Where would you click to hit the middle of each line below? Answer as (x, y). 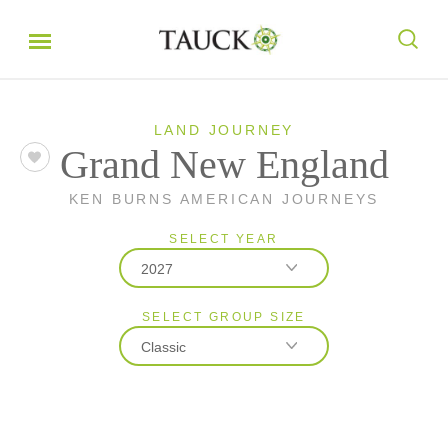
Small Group (173, 433)
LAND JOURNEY (224, 130)
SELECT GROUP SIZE (224, 317)
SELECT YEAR (224, 239)
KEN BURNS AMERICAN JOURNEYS (224, 199)
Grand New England (224, 164)
